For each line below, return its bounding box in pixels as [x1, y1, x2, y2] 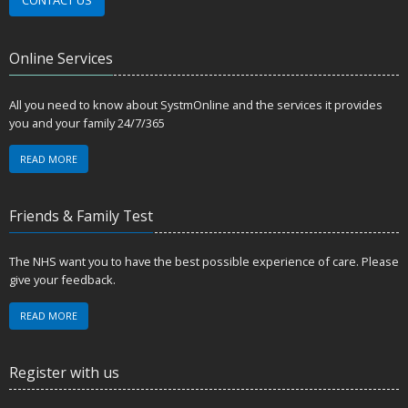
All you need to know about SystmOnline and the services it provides [9, 97, 382, 114]
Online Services [9, 48, 113, 69]
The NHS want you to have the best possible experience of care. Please [9, 253, 399, 270]
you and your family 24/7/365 [9, 115, 165, 132]
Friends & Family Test [9, 205, 153, 226]
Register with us [9, 362, 123, 382]
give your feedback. [9, 271, 116, 289]
